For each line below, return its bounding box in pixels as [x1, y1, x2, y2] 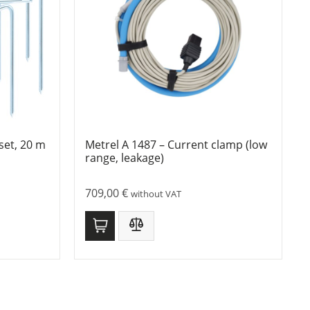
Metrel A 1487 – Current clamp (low [85, 137, 267, 153]
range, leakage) [85, 150, 164, 166]
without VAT [131, 188, 181, 201]
